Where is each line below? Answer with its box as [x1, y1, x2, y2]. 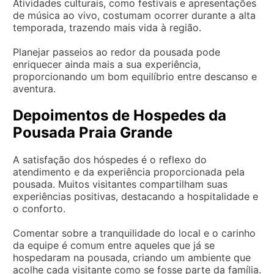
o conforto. [13, 202, 65, 215]
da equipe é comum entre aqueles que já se [13, 239, 215, 251]
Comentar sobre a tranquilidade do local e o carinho [13, 226, 256, 239]
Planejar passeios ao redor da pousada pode [13, 45, 220, 58]
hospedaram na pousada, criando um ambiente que [13, 251, 251, 264]
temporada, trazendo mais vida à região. [13, 21, 201, 34]
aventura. [13, 82, 56, 95]
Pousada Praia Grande [13, 123, 172, 141]
